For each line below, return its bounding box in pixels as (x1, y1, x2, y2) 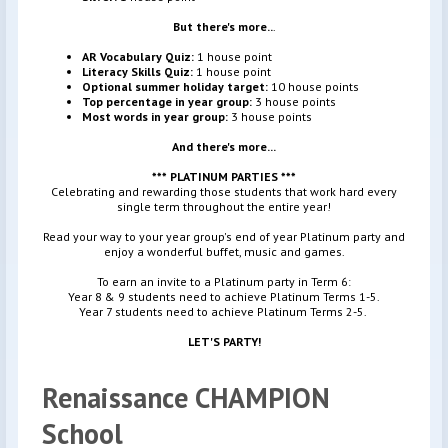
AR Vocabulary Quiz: (82, 48, 197, 64)
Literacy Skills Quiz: (82, 63, 193, 79)
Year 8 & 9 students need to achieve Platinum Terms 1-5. (68, 288, 380, 304)
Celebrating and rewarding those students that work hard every (51, 183, 397, 199)
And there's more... (172, 138, 276, 154)
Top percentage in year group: (82, 93, 255, 109)
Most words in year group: (82, 108, 231, 124)
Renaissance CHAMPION (42, 378, 330, 416)
